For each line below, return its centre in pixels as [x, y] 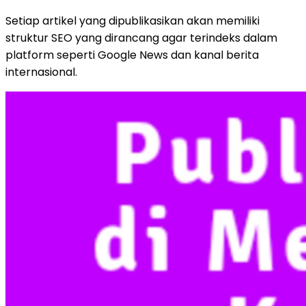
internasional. [41, 72]
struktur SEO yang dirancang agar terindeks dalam [141, 38]
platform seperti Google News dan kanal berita [132, 55]
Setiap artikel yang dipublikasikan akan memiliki [133, 20]
